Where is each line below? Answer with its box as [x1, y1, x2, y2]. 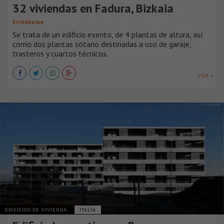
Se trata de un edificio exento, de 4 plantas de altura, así [12, 29, 203, 40]
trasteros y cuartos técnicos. [12, 48, 108, 59]
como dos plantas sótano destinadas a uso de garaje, [12, 39, 191, 49]
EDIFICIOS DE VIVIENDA [5, 206, 69, 213]
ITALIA [79, 206, 96, 213]
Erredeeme [12, 18, 43, 26]
